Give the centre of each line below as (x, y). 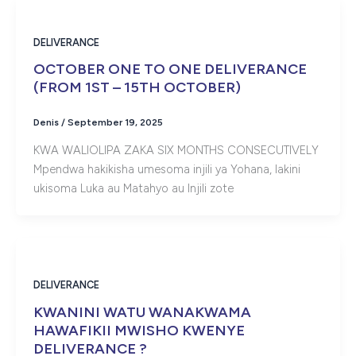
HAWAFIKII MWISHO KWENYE (139, 330)
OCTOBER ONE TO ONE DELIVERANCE (170, 70)
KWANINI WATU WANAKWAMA (142, 312)
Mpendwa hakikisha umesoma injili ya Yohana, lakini (166, 170)
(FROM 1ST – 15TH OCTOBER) (137, 88)
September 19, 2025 (115, 123)
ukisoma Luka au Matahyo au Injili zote (133, 189)
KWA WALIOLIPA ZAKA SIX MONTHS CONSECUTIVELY (176, 151)
